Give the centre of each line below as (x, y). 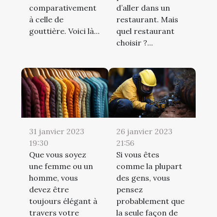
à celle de (46, 19)
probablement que (150, 201)
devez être (49, 189)
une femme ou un (61, 166)
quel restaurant (145, 31)
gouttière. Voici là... (64, 31)
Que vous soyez (58, 154)
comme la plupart (149, 166)
